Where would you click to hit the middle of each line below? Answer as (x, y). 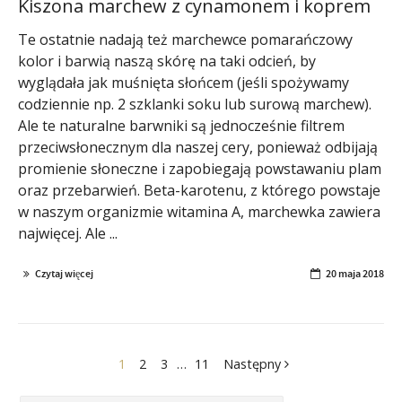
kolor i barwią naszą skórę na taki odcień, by (167, 61)
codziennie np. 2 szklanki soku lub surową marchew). (195, 104)
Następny (253, 363)
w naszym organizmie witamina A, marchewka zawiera (199, 211)
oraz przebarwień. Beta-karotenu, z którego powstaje (199, 190)
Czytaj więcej (64, 273)
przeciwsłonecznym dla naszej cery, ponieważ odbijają (198, 147)
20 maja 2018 (355, 273)
